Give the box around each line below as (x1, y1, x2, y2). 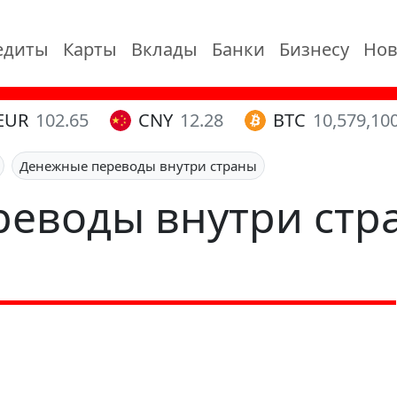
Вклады (131, 37, 198, 61)
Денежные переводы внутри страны (19, 157, 257, 175)
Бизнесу (279, 37, 349, 61)
